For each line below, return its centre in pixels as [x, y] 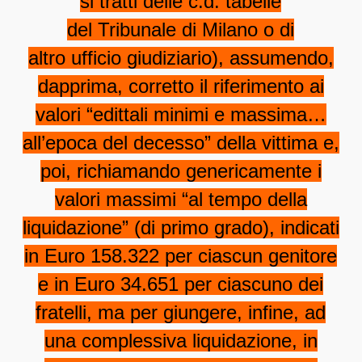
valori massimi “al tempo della [181, 200]
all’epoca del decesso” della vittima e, [181, 143]
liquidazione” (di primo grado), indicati [181, 228]
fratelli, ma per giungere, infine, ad [181, 313]
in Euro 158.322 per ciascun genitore [181, 256]
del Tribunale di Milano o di [181, 30]
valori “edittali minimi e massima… [181, 115]
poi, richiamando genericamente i [181, 171]
